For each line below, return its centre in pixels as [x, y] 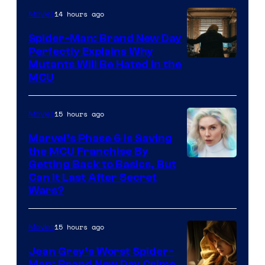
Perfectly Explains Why [91, 52]
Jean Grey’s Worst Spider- [101, 252]
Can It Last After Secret [93, 178]
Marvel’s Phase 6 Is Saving [100, 139]
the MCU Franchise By [88, 152]
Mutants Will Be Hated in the [105, 65]
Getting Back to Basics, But [102, 165]
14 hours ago [79, 14]
